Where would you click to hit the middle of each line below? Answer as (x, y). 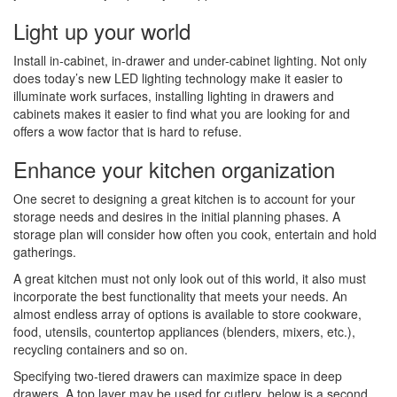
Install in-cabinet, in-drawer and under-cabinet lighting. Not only (190, 60)
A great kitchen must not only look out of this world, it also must (190, 278)
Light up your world (102, 31)
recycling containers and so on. (101, 349)
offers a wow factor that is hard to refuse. (128, 131)
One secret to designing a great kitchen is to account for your (184, 198)
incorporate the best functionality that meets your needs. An (180, 296)
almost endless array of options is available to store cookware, (187, 314)
